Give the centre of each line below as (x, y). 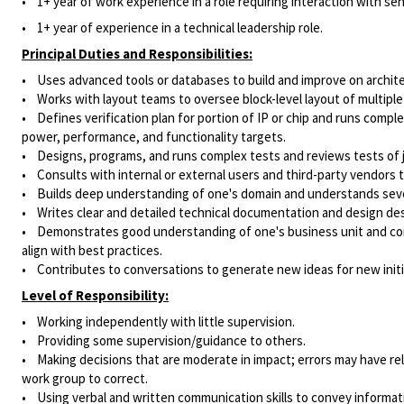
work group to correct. (86, 378)
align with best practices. (92, 250)
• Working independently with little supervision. (158, 321)
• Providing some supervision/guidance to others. (164, 340)
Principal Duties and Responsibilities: (137, 54)
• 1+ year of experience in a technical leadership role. (172, 28)
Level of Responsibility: (95, 295)
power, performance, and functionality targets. (154, 137)
